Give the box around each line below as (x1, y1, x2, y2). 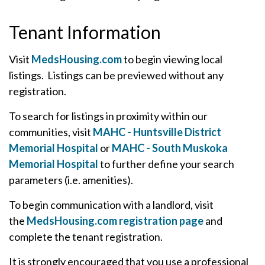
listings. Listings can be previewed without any (9, 69, 224, 82)
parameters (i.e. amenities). (9, 173, 133, 186)
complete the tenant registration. (9, 230, 163, 243)
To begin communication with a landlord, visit (9, 198, 214, 211)
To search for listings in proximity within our (9, 109, 208, 122)
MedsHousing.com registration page (27, 214, 203, 227)
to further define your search (98, 157, 234, 170)
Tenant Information (9, 21, 161, 43)
